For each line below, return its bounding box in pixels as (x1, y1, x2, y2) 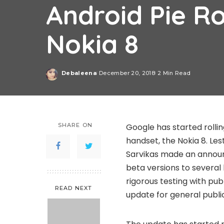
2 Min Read (157, 69, 191, 77)
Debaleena (61, 69, 97, 77)
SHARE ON (58, 121, 92, 128)
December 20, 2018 (99, 69, 155, 77)
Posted (61, 73, 85, 80)
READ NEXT (55, 184, 92, 191)
